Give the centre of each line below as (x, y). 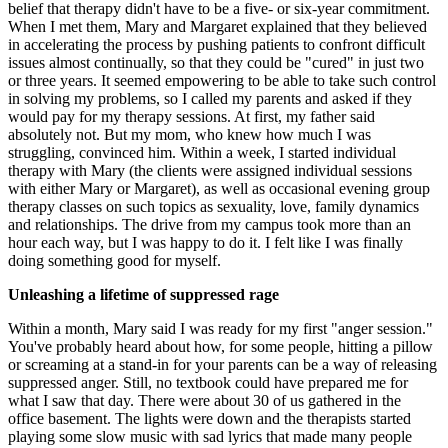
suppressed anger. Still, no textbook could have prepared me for (208, 382)
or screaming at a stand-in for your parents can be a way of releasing (222, 364)
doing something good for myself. (114, 260)
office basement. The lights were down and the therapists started (209, 418)
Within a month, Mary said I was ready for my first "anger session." (220, 328)
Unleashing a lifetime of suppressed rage (143, 294)
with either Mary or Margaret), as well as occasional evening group (219, 188)
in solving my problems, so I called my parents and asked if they (210, 98)
